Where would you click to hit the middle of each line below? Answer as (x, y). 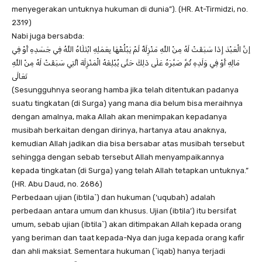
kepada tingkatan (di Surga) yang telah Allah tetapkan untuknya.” (130, 171)
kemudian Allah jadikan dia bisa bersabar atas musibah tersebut (128, 144)
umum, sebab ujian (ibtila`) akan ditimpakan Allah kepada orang (127, 225)
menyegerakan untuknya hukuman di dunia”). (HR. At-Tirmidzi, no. (130, 9)
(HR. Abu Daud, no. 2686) (57, 184)
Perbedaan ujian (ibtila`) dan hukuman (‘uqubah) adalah (113, 198)
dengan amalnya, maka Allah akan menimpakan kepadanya (119, 117)
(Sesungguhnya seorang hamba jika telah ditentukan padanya (125, 90)
